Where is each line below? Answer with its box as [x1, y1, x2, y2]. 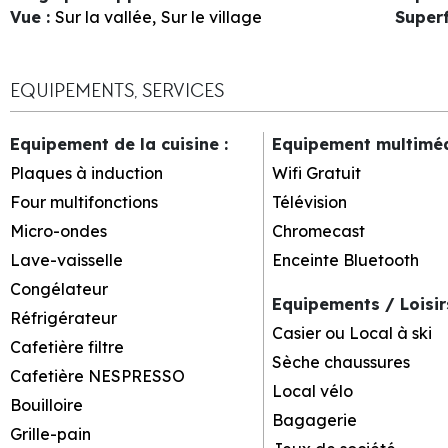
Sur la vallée [55, 6, 152, 27]
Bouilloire [10, 394, 83, 415]
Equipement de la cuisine [10, 133, 224, 154]
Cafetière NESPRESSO [10, 365, 185, 386]
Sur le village [160, 6, 262, 27]
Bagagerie [271, 409, 357, 430]
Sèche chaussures [271, 351, 410, 372]
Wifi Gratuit [271, 162, 361, 183]
